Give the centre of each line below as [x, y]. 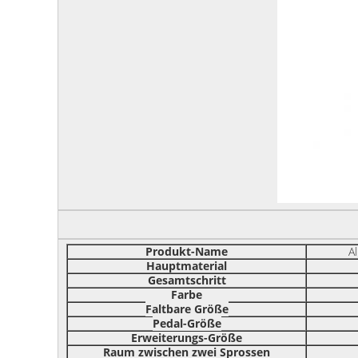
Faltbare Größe [187, 309]
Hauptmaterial [187, 266]
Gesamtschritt [187, 280]
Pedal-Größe [187, 324]
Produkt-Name [187, 252]
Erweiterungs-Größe [187, 338]
